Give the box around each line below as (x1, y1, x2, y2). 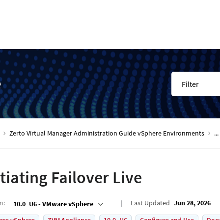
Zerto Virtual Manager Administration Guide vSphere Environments (9, 129, 204, 137)
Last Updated (131, 198, 170, 207)
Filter (182, 79, 199, 89)
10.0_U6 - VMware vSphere (13, 199, 93, 208)
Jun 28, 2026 (174, 198, 211, 207)
